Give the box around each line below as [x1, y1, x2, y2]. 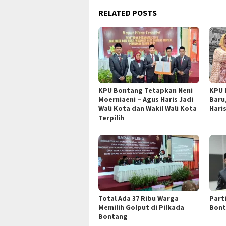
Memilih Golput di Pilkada [98, 203, 184, 212]
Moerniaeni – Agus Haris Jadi [98, 95, 193, 104]
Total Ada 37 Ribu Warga [98, 194, 179, 203]
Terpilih [98, 113, 124, 123]
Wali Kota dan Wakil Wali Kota [98, 104, 197, 114]
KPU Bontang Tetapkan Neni [98, 86, 193, 95]
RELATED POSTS [98, 8, 157, 18]
